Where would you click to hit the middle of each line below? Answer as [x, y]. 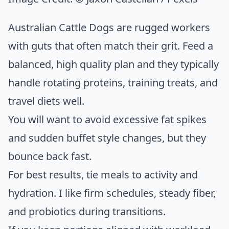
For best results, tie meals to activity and [103, 174]
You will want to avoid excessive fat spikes [107, 119]
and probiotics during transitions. [87, 211]
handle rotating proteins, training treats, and [113, 82]
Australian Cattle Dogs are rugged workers [109, 27]
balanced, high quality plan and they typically [113, 64]
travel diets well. [46, 101]
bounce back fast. [50, 156]
